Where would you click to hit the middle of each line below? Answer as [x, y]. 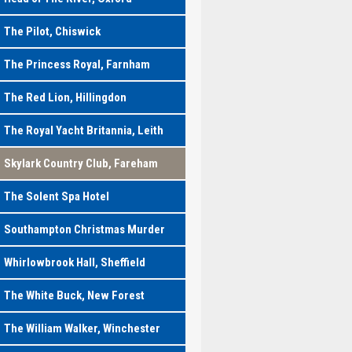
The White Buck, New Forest [74, 295]
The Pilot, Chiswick [52, 31]
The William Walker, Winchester [82, 328]
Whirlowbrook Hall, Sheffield [74, 262]
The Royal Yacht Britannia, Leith [83, 130]
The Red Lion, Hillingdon [65, 97]
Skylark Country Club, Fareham [81, 163]
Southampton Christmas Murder [84, 229]
